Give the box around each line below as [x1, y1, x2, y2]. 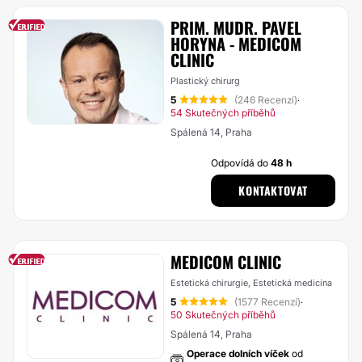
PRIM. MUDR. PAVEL [170, 15, 301, 40]
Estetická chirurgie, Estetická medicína [170, 277, 332, 288]
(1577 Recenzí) [234, 296, 301, 308]
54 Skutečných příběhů [170, 107, 276, 119]
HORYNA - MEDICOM [170, 32, 301, 56]
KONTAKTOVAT [238, 182, 308, 199]
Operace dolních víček [187, 347, 289, 360]
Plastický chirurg [170, 75, 240, 86]
